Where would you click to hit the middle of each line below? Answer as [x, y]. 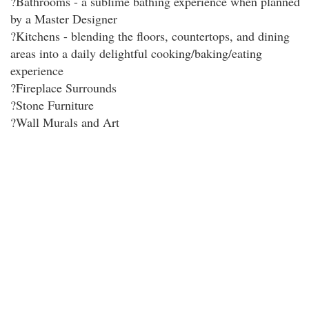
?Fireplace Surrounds [63, 88]
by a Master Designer [64, 19]
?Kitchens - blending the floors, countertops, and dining [150, 36]
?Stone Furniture [52, 105]
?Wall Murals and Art [65, 122]
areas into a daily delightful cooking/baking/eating [136, 53]
